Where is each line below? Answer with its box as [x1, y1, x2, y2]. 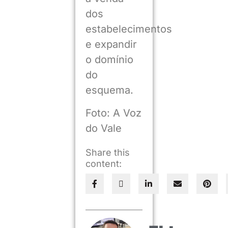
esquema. [85, 84, 133, 97]
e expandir [85, 38, 137, 51]
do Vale [85, 122, 122, 134]
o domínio [85, 53, 133, 66]
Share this [85, 147, 130, 158]
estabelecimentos [85, 23, 172, 36]
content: [85, 158, 122, 169]
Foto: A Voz [85, 106, 141, 119]
